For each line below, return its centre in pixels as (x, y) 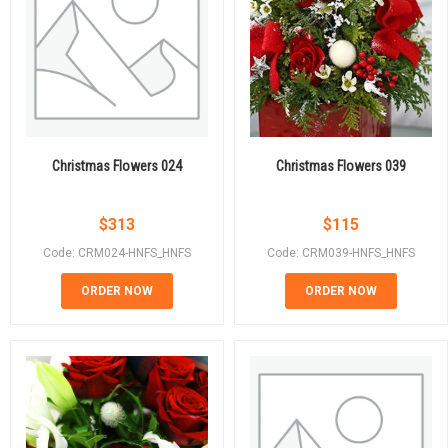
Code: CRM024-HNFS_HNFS (117, 252)
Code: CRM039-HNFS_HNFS (341, 252)
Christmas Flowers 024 (117, 165)
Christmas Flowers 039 (341, 165)
